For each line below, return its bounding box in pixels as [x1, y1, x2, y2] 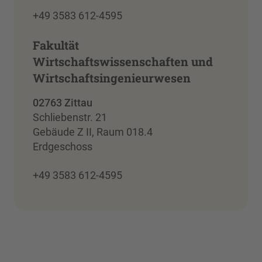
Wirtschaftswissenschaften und [33, 53, 213, 69]
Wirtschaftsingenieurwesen [33, 70, 191, 85]
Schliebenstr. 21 [33, 111, 107, 123]
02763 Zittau [33, 96, 92, 109]
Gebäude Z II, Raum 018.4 [33, 125, 153, 138]
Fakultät [33, 37, 79, 53]
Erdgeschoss [33, 140, 92, 153]
